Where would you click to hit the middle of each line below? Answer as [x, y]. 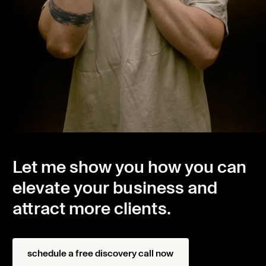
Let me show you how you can [130, 167]
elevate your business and [115, 188]
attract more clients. [92, 209]
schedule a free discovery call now [101, 253]
